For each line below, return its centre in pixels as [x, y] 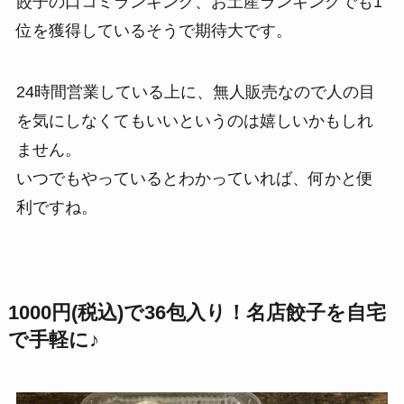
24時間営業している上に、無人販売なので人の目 [195, 92]
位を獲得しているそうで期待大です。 [154, 30]
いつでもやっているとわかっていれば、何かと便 [194, 178]
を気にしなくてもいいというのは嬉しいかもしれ [194, 120]
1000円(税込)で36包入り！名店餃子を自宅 [197, 312]
